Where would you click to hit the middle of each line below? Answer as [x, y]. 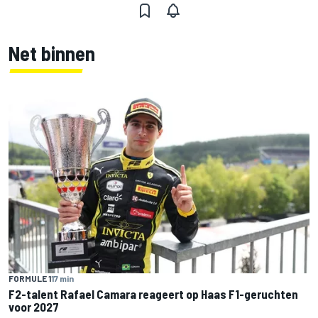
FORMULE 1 [30, 279]
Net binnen [52, 53]
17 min [62, 279]
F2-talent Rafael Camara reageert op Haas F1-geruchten [153, 294]
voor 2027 [34, 307]
